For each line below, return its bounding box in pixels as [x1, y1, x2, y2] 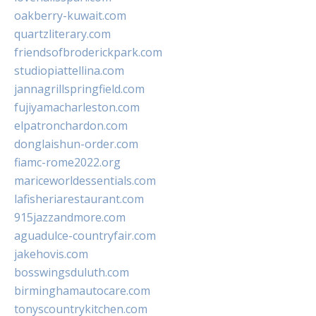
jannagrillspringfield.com [14, 81, 145, 97]
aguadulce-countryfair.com [14, 228, 156, 244]
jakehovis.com [14, 246, 88, 262]
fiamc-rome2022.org [14, 154, 121, 171]
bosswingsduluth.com [14, 265, 129, 281]
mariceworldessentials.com [14, 173, 156, 189]
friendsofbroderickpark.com [14, 44, 162, 61]
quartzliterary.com [14, 26, 111, 42]
